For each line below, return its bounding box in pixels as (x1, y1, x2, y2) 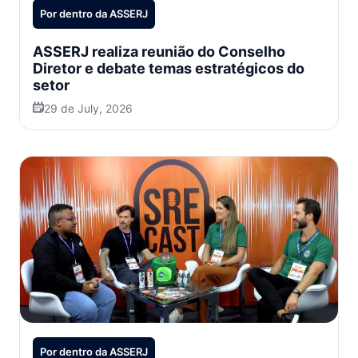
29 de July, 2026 (44, 101, 133, 116)
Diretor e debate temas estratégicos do (33, 60, 304, 78)
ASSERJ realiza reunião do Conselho (33, 43, 285, 61)
